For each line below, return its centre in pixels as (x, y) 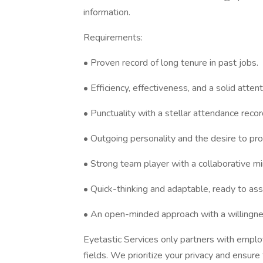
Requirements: (113, 38)
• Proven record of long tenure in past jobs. (171, 63)
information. (107, 12)
